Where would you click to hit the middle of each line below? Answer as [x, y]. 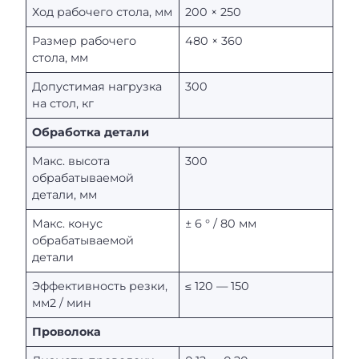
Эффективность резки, [100, 286]
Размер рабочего [85, 41]
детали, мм [65, 195]
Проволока [67, 332]
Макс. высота [71, 161]
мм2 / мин [62, 303]
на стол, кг [63, 104]
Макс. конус [68, 224]
